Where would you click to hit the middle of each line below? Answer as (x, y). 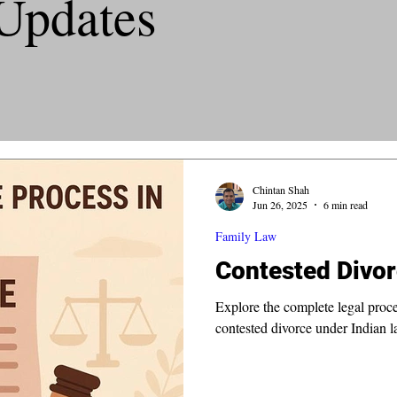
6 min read (346, 205)
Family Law (246, 236)
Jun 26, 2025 (280, 205)
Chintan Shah (281, 189)
